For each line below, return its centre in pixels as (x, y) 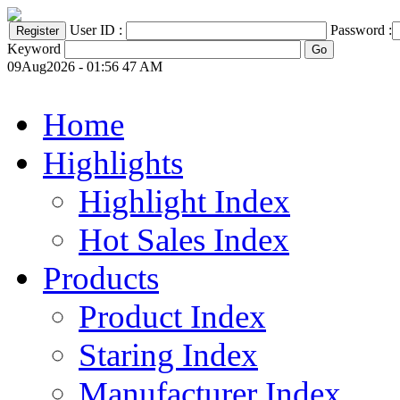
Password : (361, 30)
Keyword (34, 49)
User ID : (98, 30)
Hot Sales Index (184, 240)
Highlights (113, 163)
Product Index (172, 317)
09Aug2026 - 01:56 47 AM (85, 67)
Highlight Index (184, 201)
